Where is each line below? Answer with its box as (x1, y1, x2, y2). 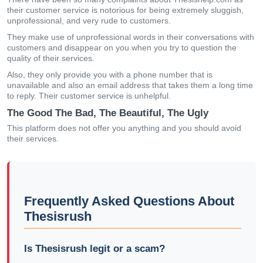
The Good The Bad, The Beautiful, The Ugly (7, 107, 208, 119)
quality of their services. (7, 53, 95, 63)
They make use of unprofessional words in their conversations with (7, 32, 254, 42)
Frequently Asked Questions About (24, 194, 234, 208)
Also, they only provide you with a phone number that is (7, 70, 213, 79)
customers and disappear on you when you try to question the (7, 43, 237, 52)
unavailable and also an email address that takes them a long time (7, 80, 253, 90)
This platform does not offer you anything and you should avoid (7, 123, 241, 133)
